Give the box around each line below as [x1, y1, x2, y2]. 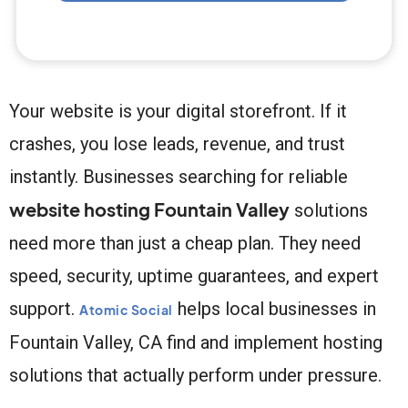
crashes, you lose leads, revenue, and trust [9, 132, 345, 155]
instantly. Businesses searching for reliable [9, 165, 348, 188]
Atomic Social [79, 301, 173, 318]
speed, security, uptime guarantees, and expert [9, 264, 379, 287]
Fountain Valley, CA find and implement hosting [9, 331, 382, 353]
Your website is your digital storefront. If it [9, 99, 347, 122]
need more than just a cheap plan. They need [9, 231, 361, 254]
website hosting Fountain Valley [9, 197, 290, 220]
